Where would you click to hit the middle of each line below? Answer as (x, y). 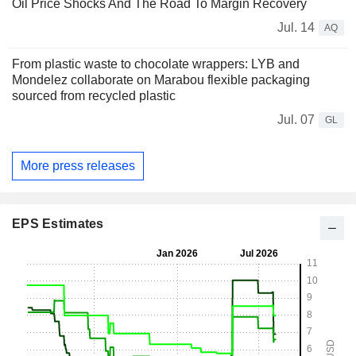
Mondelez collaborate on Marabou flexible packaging (161, 80)
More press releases (78, 165)
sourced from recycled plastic (95, 96)
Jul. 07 (296, 120)
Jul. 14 (296, 28)
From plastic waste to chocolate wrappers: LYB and (156, 64)
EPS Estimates (58, 223)
